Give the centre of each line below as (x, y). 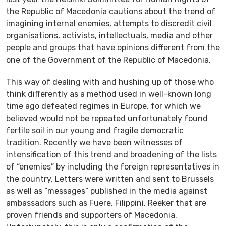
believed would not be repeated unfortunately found (107, 118)
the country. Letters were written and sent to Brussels (110, 179)
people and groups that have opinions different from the (113, 47)
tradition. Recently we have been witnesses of (94, 142)
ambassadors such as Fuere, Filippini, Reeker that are (106, 203)
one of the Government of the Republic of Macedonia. (108, 60)
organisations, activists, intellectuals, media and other (109, 35)
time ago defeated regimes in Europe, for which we (103, 106)
